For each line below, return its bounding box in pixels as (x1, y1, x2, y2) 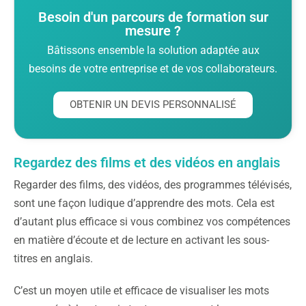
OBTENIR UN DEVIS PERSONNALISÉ (70, 98, 236, 111)
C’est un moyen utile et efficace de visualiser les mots (14, 283, 269, 297)
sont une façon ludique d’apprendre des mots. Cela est (14, 196, 275, 210)
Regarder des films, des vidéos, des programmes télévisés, (14, 178, 292, 191)
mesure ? (125, 22, 181, 39)
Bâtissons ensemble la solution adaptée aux (46, 43, 260, 57)
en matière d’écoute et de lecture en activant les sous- (14, 233, 269, 247)
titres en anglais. (14, 251, 93, 265)
